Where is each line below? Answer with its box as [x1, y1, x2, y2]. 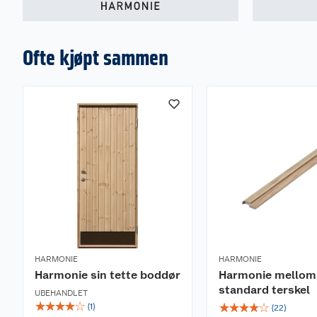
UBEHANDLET [35, 288, 88, 298]
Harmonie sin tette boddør [35, 268, 180, 282]
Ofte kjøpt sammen [23, 45, 168, 70]
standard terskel [219, 283, 310, 296]
